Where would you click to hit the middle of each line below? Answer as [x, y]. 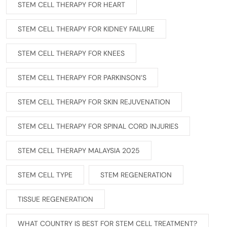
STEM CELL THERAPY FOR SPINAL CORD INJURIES [98, 126]
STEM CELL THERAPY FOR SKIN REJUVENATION [94, 102]
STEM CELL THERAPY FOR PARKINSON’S [82, 78]
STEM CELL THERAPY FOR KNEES [71, 53]
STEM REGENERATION [136, 175]
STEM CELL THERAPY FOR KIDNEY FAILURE [86, 29]
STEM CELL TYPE [45, 175]
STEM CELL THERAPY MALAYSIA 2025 [79, 151]
